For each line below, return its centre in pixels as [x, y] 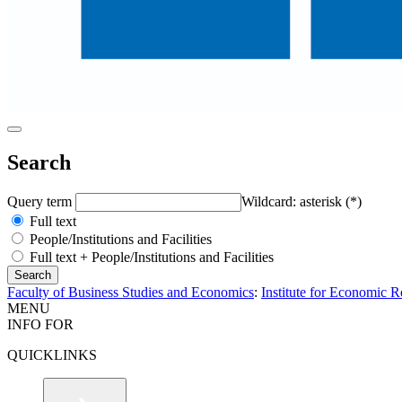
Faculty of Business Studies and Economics [131, 292]
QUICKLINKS [52, 354]
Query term [41, 201]
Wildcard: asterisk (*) [301, 201]
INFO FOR [40, 324]
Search [39, 162]
